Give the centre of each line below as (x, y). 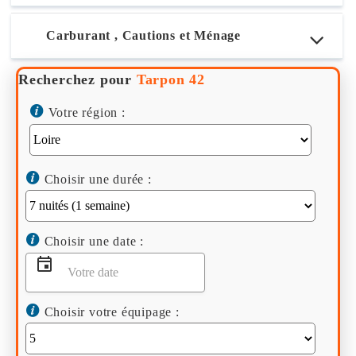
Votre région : (85, 113)
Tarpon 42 (171, 79)
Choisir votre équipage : (110, 312)
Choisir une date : (92, 242)
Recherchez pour (75, 79)
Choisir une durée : (96, 180)
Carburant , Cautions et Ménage (143, 35)
